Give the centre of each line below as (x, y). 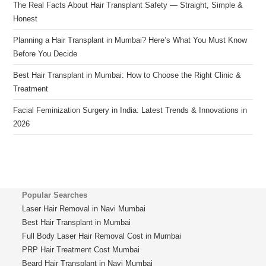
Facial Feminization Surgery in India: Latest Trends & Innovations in (130, 110)
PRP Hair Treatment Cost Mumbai (81, 250)
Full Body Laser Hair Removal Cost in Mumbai (102, 236)
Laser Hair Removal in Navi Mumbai (84, 209)
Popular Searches (55, 195)
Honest (26, 19)
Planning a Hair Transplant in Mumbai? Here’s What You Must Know (130, 40)
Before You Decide (45, 54)
